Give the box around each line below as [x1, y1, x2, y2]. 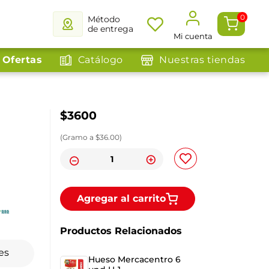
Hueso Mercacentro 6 [88, 254, 181, 265]
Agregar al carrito [77, 192, 166, 204]
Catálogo [77, 54, 123, 65]
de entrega [88, 23, 133, 34]
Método [88, 14, 122, 25]
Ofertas [2, 54, 42, 65]
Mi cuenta [174, 31, 213, 41]
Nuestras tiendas [159, 54, 245, 65]
